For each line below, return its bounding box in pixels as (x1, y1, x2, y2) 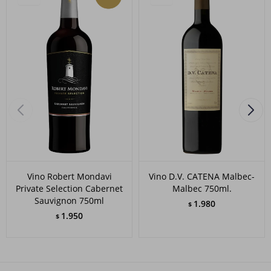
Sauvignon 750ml (34, 194, 104, 206)
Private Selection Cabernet (16, 182, 123, 194)
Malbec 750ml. (172, 182, 232, 194)
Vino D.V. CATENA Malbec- (149, 170, 255, 182)
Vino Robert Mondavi (27, 170, 112, 182)
